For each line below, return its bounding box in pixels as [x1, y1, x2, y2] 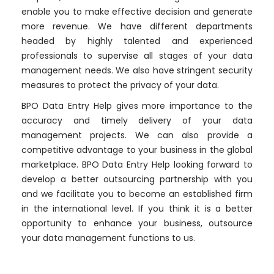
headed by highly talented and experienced [21, 35, 253, 47]
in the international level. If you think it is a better [21, 202, 253, 215]
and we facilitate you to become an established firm [21, 188, 253, 200]
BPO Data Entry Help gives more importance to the [21, 100, 253, 112]
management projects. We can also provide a [21, 129, 253, 141]
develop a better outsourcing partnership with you [21, 173, 253, 185]
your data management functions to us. [21, 232, 195, 244]
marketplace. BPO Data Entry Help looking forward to [21, 158, 253, 171]
